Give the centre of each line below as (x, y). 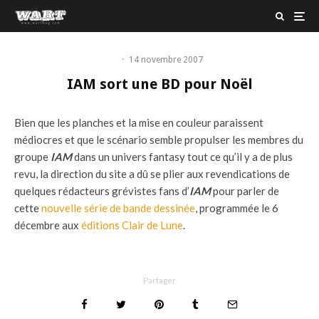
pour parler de (245, 191)
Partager (159, 280)
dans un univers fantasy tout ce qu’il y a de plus (182, 157)
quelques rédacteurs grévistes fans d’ (102, 191)
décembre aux (48, 225)
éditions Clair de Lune (132, 225)
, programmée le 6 (237, 208)
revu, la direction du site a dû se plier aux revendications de (152, 174)
